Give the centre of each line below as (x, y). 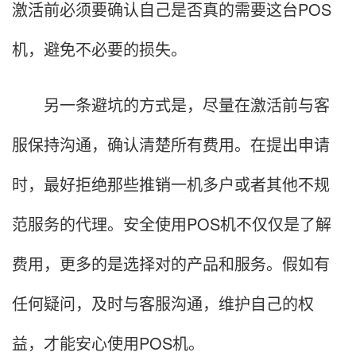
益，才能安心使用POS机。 (108, 342)
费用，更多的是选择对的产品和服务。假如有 (171, 263)
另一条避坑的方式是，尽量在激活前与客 (171, 104)
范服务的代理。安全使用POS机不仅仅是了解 (172, 223)
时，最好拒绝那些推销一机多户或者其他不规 (171, 184)
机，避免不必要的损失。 (99, 48)
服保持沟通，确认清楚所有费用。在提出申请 (171, 144)
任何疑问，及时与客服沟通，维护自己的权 (163, 303)
